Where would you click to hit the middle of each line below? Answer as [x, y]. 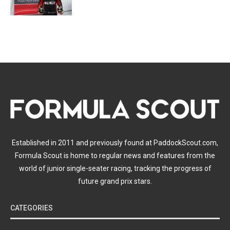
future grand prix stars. [115, 181]
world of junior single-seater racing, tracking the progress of [115, 168]
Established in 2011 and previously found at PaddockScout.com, [115, 142]
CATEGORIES [32, 208]
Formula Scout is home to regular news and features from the [115, 155]
